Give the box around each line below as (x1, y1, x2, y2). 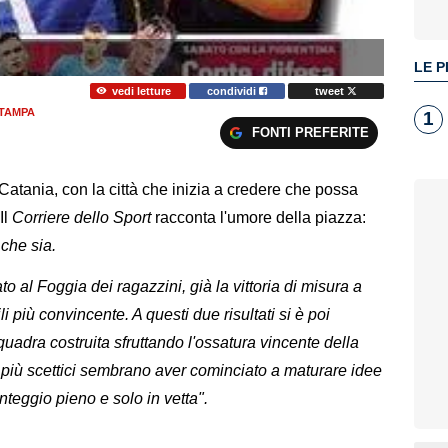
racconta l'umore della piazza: (151, 209, 366, 227)
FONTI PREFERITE (251, 125, 369, 141)
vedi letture (111, 84, 171, 97)
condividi (207, 84, 260, 97)
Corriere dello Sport (8, 209, 151, 227)
